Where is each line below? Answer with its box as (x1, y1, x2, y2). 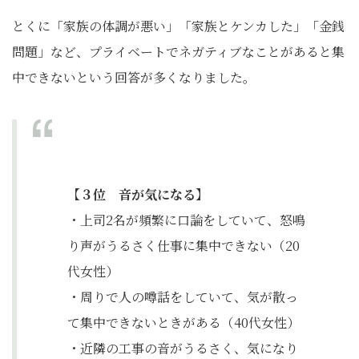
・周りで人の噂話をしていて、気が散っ (67, 288, 298, 307)
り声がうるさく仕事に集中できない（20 (67, 236, 300, 256)
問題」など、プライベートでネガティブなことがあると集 (12, 42, 345, 62)
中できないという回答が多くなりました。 (12, 68, 256, 87)
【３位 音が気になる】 (67, 185, 208, 204)
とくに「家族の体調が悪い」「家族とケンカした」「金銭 (12, 17, 345, 36)
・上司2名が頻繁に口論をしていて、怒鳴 (67, 211, 305, 230)
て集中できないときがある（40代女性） (67, 313, 300, 333)
